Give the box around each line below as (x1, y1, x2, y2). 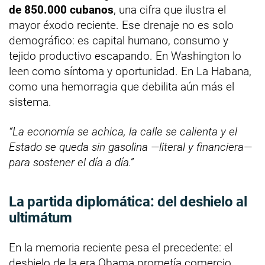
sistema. (9, 95, 51, 109)
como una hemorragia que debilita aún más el (9, 80, 234, 94)
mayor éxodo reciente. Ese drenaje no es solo (9, 18, 234, 33)
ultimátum (9, 209, 72, 227)
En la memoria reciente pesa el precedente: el (9, 241, 232, 255)
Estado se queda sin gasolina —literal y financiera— (9, 140, 252, 154)
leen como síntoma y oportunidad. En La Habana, (9, 64, 251, 79)
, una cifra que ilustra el (114, 3, 226, 17)
